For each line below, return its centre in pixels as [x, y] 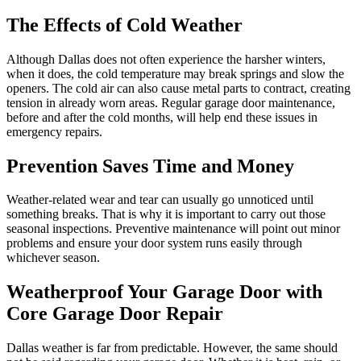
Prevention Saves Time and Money [150, 166]
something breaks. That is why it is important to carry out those [166, 214]
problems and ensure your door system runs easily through [154, 243]
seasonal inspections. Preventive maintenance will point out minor [173, 229]
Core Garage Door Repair [115, 314]
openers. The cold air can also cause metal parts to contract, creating [178, 88]
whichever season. [53, 258]
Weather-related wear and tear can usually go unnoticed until [160, 200]
